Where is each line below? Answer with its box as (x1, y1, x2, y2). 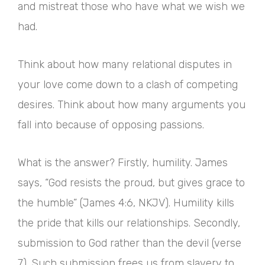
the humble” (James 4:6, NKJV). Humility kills (18, 196, 234, 210)
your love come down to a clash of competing (18, 78, 238, 92)
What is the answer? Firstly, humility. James (18, 156, 228, 170)
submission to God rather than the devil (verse (18, 237, 241, 250)
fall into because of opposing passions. (18, 118, 204, 132)
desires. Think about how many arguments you (18, 98, 245, 112)
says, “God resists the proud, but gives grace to (18, 176, 245, 190)
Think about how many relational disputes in (18, 58, 232, 72)
